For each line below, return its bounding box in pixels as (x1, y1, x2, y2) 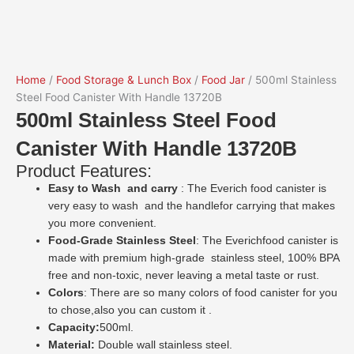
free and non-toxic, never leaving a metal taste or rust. (48, 269, 320, 281)
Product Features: (16, 161, 152, 181)
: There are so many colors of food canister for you (84, 287, 338, 299)
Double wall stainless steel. (98, 339, 233, 351)
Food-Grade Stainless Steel (48, 235, 197, 247)
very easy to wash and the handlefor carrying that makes (48, 200, 336, 212)
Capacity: (48, 322, 100, 333)
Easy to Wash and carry (48, 183, 182, 194)
